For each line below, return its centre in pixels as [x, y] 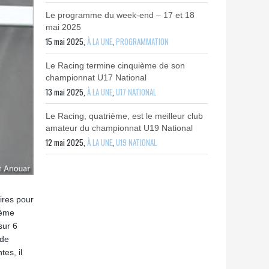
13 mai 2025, [66, 92]
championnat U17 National [96, 77]
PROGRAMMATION [142, 41]
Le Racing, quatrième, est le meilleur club [124, 116]
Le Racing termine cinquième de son [115, 65]
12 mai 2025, [66, 142]
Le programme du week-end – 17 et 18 [120, 15]
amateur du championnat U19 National [119, 128]
